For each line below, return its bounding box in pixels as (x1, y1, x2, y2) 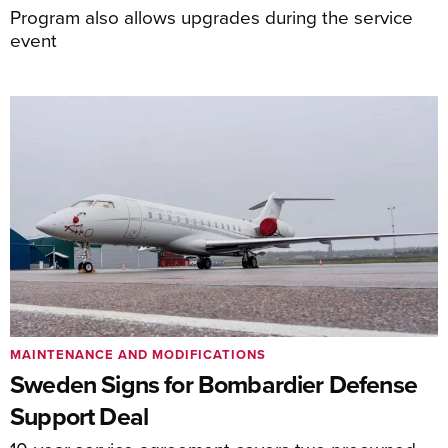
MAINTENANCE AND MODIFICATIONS (10, 345, 266, 364)
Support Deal (10, 398, 149, 434)
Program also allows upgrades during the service (10, 2, 413, 30)
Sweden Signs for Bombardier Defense (10, 366, 417, 402)
